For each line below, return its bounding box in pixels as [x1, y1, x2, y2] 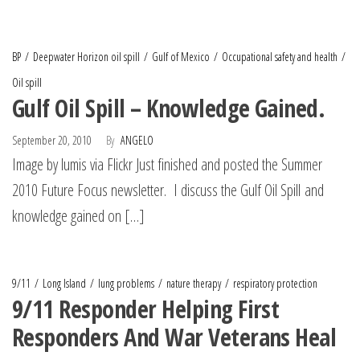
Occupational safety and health [222, 49, 337, 64]
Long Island [43, 276, 86, 291]
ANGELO [121, 133, 153, 148]
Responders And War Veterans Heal [12, 321, 337, 354]
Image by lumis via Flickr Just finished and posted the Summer [12, 153, 322, 175]
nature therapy [166, 276, 221, 291]
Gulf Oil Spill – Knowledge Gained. [12, 92, 325, 125]
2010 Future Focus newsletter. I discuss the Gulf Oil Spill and [12, 179, 324, 201]
